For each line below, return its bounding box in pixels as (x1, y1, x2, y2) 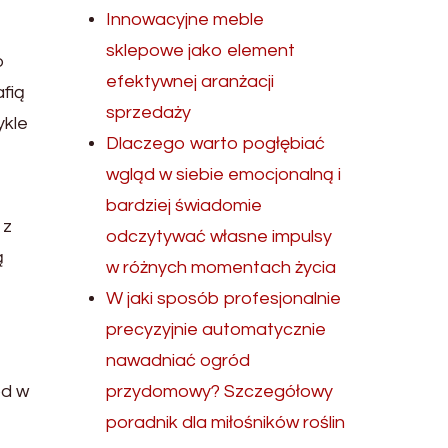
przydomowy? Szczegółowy (106, 382, 334, 401)
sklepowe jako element (106, 41, 296, 60)
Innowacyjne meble (106, 10, 265, 29)
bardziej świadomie (106, 196, 263, 215)
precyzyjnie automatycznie (106, 320, 327, 339)
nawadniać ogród (106, 351, 251, 370)
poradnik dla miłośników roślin (106, 413, 346, 432)
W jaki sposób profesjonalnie (106, 289, 342, 308)
